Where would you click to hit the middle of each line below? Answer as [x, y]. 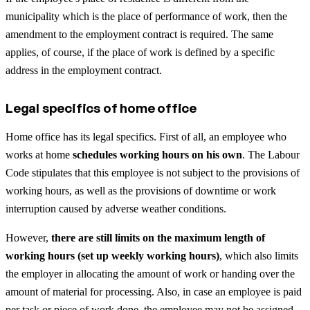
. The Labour [271, 154]
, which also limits [259, 255]
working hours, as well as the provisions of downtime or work [141, 190]
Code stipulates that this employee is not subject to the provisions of [153, 172]
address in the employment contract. [84, 70]
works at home [39, 154]
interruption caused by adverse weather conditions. [116, 208]
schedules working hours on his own [157, 154]
